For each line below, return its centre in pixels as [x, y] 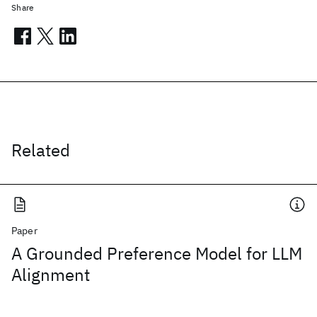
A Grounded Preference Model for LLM [157, 253]
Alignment [51, 275]
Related [41, 150]
